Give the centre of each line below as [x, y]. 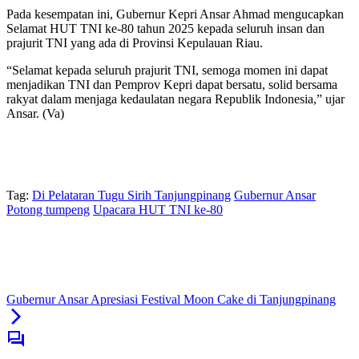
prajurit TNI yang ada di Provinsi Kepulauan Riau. [135, 43]
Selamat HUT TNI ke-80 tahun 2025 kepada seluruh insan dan [165, 29]
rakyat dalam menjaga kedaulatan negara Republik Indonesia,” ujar [175, 99]
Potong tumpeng [48, 210]
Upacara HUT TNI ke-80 [158, 210]
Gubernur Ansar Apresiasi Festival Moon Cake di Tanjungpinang [171, 300]
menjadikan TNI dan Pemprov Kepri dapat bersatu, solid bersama [172, 85]
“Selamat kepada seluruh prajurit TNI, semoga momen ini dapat [167, 71]
